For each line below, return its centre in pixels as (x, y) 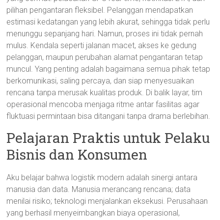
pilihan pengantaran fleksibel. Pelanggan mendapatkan (100, 10)
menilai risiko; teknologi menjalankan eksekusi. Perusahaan (107, 201)
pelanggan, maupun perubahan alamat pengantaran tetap (105, 57)
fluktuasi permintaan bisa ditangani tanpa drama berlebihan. (109, 116)
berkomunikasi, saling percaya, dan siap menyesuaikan (100, 81)
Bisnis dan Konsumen (77, 154)
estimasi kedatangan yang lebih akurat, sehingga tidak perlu (108, 22)
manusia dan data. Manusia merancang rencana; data (99, 189)
